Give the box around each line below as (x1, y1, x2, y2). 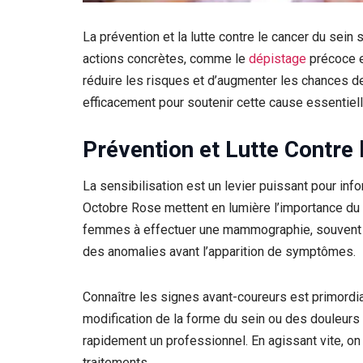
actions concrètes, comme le (83, 50, 249, 66)
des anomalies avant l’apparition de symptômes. (83, 244, 356, 260)
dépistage (249, 50, 310, 66)
